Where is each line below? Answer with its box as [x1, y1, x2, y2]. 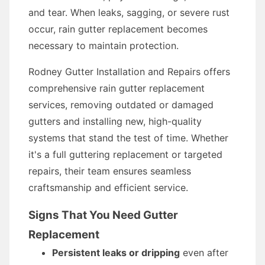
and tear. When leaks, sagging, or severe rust [28, 7, 230, 18]
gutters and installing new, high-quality [28, 115, 202, 127]
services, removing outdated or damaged [28, 99, 214, 111]
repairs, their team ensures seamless [28, 165, 191, 177]
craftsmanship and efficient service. [28, 182, 188, 193]
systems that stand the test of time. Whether [28, 132, 228, 144]
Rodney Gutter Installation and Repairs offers [28, 66, 230, 77]
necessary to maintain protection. [28, 40, 179, 51]
